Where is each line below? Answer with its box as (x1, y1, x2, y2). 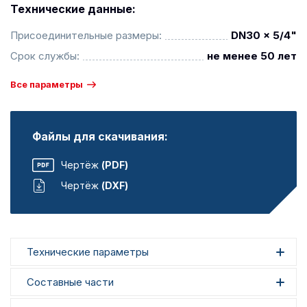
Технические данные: (10, 2, 136, 16)
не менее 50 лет (207, 49, 297, 62)
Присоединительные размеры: (10, 29, 162, 42)
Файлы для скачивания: (32, 130, 168, 143)
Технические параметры (27, 245, 149, 258)
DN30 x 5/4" (231, 29, 297, 42)
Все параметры (10, 79, 83, 90)
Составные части (27, 275, 114, 288)
